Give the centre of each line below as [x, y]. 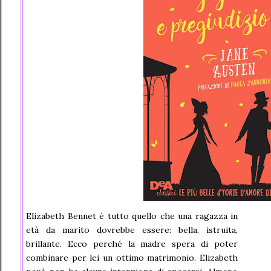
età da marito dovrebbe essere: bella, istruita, [132, 230]
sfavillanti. [46, 7]
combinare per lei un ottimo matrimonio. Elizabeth [132, 258]
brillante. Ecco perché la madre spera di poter [132, 244]
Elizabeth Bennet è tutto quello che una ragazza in [132, 216]
